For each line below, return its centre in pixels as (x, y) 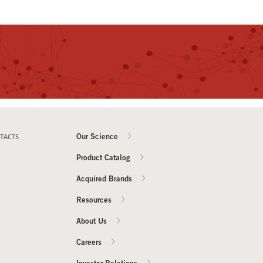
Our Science (98, 138)
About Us (92, 222)
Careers (90, 244)
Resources (95, 201)
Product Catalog (104, 159)
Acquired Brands (105, 180)
